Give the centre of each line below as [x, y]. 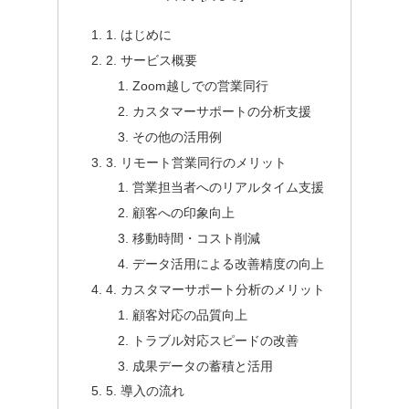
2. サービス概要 [151, 61]
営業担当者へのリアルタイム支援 [228, 188]
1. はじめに [138, 35]
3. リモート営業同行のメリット [196, 162]
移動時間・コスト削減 [196, 239]
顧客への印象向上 [183, 213]
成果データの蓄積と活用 [202, 366]
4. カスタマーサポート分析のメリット [215, 289]
